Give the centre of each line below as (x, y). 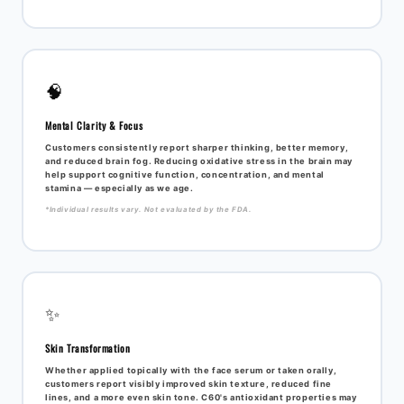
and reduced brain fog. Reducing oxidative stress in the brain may (199, 161)
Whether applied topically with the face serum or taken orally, (191, 370)
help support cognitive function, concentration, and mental (185, 174)
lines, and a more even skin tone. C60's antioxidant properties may (201, 397)
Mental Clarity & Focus (94, 125)
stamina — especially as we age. (119, 188)
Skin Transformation (88, 348)
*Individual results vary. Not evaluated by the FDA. (148, 209)
